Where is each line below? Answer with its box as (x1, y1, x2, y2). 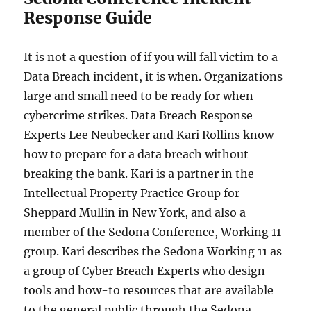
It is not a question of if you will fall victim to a (24, 49, 278, 64)
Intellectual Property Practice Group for (24, 185, 240, 200)
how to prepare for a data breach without (24, 146, 249, 161)
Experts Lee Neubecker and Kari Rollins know (24, 127, 274, 142)
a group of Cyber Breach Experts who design (24, 263, 266, 278)
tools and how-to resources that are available (24, 283, 274, 297)
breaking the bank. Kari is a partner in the (24, 166, 255, 180)
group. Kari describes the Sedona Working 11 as (24, 244, 283, 258)
